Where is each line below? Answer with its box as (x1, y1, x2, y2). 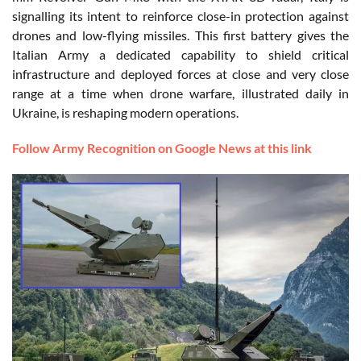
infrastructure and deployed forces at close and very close (12, 66, 349, 82)
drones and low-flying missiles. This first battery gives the (12, 27, 349, 44)
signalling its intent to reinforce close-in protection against (12, 8, 349, 24)
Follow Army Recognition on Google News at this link (12, 140, 312, 156)
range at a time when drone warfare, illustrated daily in (12, 85, 349, 102)
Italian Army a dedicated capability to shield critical (12, 47, 349, 63)
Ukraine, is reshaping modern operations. (12, 105, 239, 121)
